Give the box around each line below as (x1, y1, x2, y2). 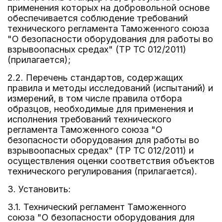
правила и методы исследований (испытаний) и (7, 83, 213, 93)
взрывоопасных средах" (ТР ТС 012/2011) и (7, 145, 194, 156)
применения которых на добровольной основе (7, 2, 210, 13)
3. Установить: (7, 184, 71, 194)
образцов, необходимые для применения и (7, 104, 193, 114)
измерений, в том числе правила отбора (7, 93, 182, 104)
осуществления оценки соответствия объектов (7, 156, 215, 166)
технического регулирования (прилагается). (7, 166, 197, 176)
